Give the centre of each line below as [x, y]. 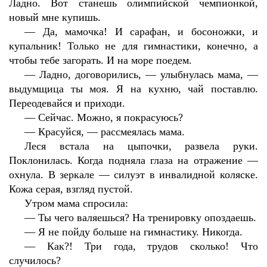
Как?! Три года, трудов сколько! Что [153, 246]
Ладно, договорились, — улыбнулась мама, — [149, 74]
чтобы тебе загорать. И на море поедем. [100, 60]
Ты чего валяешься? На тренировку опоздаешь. [148, 218]
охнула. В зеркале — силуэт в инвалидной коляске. [133, 175]
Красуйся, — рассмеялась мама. [112, 132]
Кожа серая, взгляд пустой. [71, 189]
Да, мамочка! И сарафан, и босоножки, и [150, 32]
